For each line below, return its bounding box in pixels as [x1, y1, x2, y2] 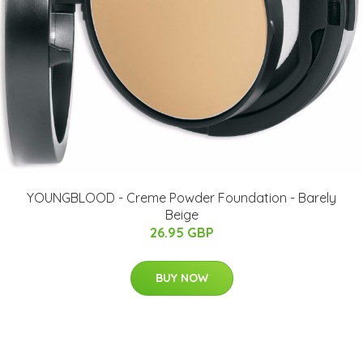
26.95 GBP [149, 224, 214, 241]
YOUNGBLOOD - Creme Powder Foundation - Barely [27, 190, 336, 206]
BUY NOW [155, 271, 208, 285]
